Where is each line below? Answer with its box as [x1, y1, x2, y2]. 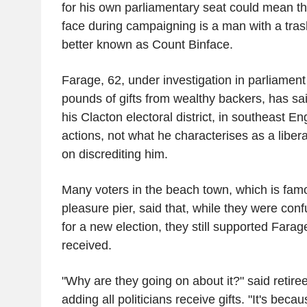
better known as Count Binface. [61, 37, 233, 51]
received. [61, 238, 112, 252]
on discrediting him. [61, 147, 168, 161]
